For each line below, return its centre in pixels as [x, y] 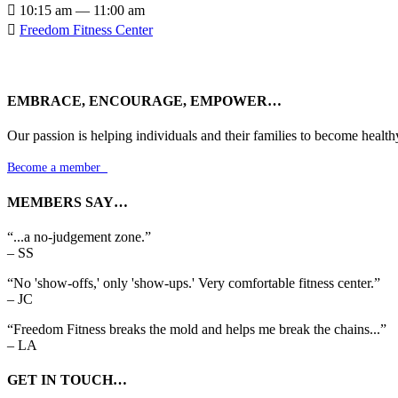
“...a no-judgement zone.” [79, 236]
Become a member [54, 168]
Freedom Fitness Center [86, 29]
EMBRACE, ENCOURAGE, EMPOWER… [144, 101]
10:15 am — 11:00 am [80, 10]
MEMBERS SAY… [68, 202]
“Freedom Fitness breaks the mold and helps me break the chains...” [197, 329]
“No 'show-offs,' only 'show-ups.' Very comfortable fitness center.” [194, 283]
